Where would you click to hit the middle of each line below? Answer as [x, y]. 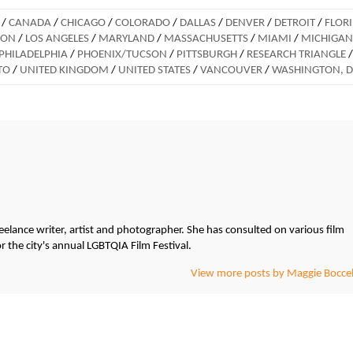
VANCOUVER [231, 70]
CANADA [30, 23]
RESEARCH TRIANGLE [296, 54]
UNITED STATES [154, 70]
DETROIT [295, 23]
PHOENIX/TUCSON [122, 54]
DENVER [245, 23]
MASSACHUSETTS [206, 39]
